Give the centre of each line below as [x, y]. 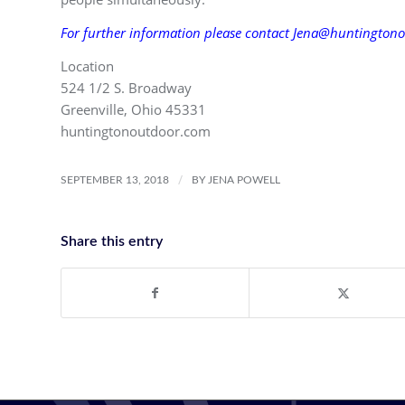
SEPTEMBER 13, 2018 [115, 180]
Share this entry [112, 242]
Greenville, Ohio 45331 [133, 109]
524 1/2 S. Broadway [126, 87]
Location [87, 66]
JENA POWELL [244, 180]
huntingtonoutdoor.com [136, 131]
